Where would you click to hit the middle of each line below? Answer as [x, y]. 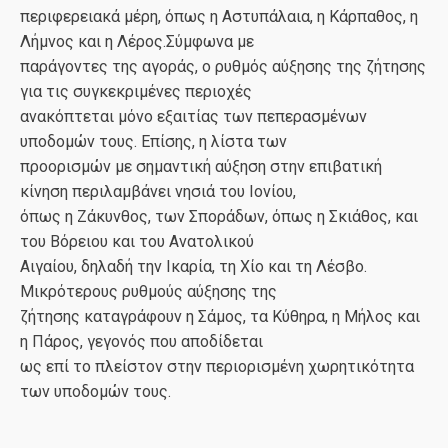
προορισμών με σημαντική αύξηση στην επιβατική [201, 166]
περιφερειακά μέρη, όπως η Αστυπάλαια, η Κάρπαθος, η [219, 16]
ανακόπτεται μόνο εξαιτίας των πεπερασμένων [193, 116]
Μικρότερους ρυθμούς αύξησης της [148, 291]
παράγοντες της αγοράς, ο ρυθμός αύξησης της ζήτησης [223, 66]
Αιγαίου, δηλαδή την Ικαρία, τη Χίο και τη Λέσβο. [193, 266]
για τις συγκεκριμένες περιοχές [136, 91]
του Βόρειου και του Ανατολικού [137, 241]
